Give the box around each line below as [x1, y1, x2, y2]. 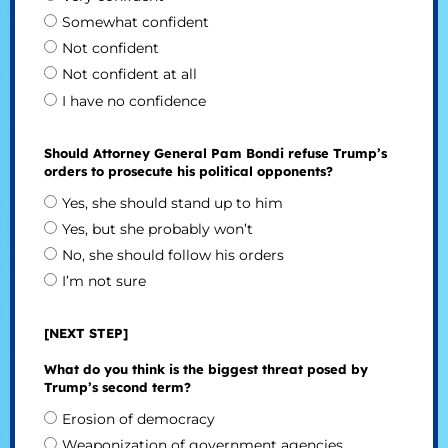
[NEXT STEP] [43, 325, 128, 342]
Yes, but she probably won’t [61, 219, 253, 238]
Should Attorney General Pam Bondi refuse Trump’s [43, 144, 387, 161]
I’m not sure [61, 272, 146, 291]
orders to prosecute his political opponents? [43, 162, 333, 179]
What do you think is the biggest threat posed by [43, 361, 368, 378]
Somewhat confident [61, 13, 209, 32]
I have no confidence [61, 91, 206, 110]
